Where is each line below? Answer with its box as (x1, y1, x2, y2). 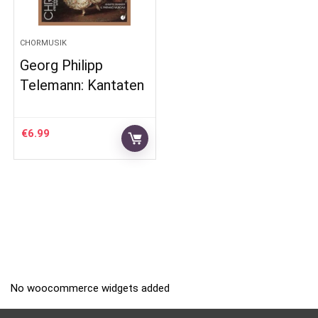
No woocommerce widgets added (11, 282, 170, 295)
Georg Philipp (20, 57, 104, 74)
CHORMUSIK (20, 38, 67, 48)
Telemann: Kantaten (20, 77, 145, 94)
